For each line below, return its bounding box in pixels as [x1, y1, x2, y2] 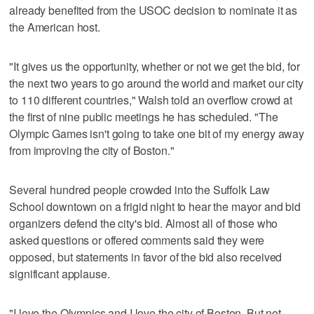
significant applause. [9, 265, 110, 282]
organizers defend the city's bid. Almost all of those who [9, 214, 278, 231]
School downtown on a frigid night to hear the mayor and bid [9, 198, 301, 214]
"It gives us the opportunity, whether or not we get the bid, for [9, 57, 300, 74]
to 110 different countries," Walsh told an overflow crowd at [9, 91, 292, 108]
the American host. [9, 18, 100, 35]
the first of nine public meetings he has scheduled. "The [9, 108, 278, 125]
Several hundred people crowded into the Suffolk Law [9, 181, 271, 198]
